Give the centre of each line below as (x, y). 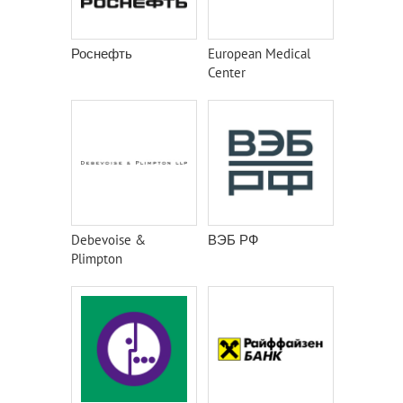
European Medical (259, 54)
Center (227, 72)
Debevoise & (108, 240)
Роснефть (102, 54)
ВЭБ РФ (233, 240)
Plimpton (97, 259)
